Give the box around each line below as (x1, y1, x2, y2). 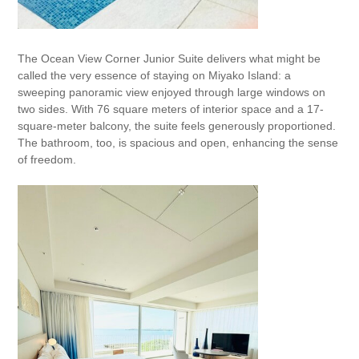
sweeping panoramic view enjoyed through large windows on (18, 86, 326, 99)
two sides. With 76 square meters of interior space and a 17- (18, 103, 325, 115)
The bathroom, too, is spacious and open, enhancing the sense (18, 136, 339, 149)
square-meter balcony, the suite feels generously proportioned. (18, 119, 337, 132)
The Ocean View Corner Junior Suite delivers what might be (18, 52, 321, 65)
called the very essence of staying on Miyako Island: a (18, 69, 292, 82)
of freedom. (18, 153, 77, 166)
